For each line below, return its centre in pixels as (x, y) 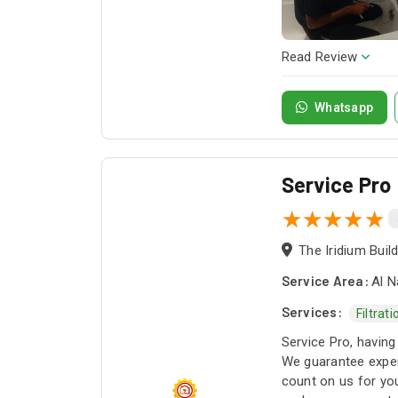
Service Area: (325, 281)
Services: (311, 312)
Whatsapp (344, 107)
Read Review (319, 57)
